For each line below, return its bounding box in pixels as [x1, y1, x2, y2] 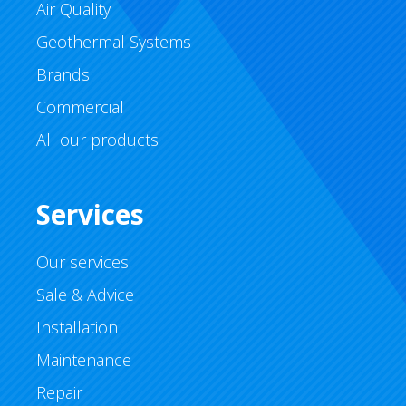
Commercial [36, 96, 124, 118]
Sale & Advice [36, 284, 134, 305]
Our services [36, 251, 129, 273]
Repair [36, 382, 82, 403]
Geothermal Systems [36, 31, 191, 53]
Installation [36, 316, 118, 338]
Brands [36, 63, 90, 85]
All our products [36, 129, 159, 150]
